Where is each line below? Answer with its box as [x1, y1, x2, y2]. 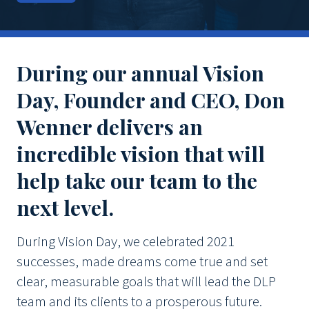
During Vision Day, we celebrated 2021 [17, 232, 235, 252]
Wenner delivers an [17, 112, 203, 141]
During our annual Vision [17, 59, 264, 88]
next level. [17, 193, 114, 222]
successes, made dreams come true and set [17, 252, 268, 272]
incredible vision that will [17, 139, 265, 168]
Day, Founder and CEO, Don [17, 86, 285, 114]
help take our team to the [17, 166, 257, 195]
